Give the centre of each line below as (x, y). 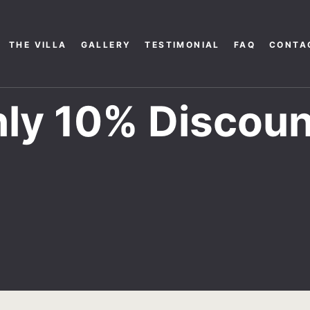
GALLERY (106, 45)
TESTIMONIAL (182, 45)
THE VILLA (38, 45)
